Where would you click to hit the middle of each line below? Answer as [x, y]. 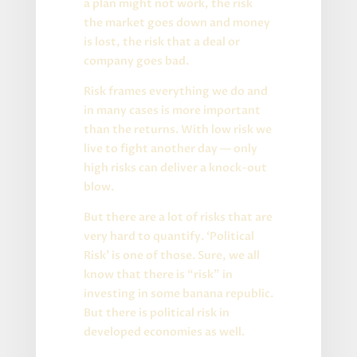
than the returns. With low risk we [177, 129]
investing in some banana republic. [178, 293]
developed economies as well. [164, 331]
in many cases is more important [172, 110]
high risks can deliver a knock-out [175, 167]
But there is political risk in [156, 312]
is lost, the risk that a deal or [161, 41]
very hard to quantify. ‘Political [169, 236]
